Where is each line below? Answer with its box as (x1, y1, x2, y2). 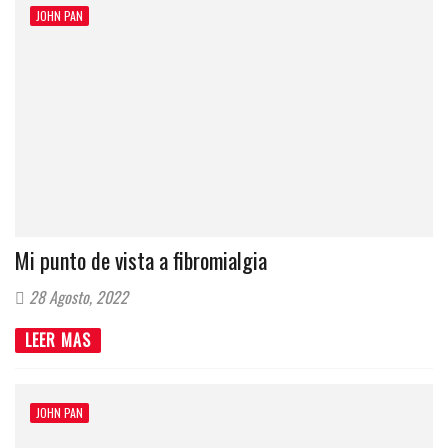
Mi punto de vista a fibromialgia (15, 243, 267, 276)
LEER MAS (25, 328, 91, 353)
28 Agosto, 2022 (25, 284, 128, 309)
